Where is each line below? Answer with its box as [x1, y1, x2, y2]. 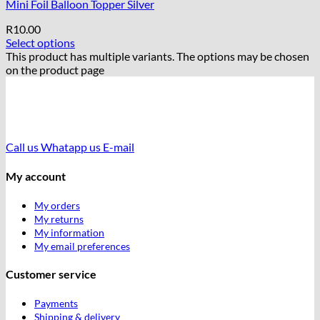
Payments [34, 297, 78, 310]
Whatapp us [41, 140, 101, 154]
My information [34, 226, 104, 239]
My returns [34, 212, 84, 225]
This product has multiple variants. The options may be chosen [6, 49, 309, 64]
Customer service [6, 267, 96, 281]
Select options [6, 36, 75, 50]
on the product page [6, 63, 104, 77]
